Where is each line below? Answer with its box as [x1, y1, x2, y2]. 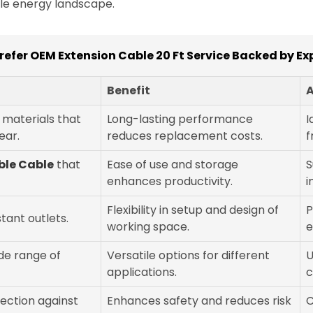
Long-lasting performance [107, 111, 253, 128]
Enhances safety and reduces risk [107, 293, 291, 310]
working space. [107, 219, 189, 235]
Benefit [107, 82, 150, 99]
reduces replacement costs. [107, 128, 263, 145]
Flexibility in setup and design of [107, 202, 279, 219]
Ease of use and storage [107, 156, 238, 173]
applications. [107, 264, 177, 281]
